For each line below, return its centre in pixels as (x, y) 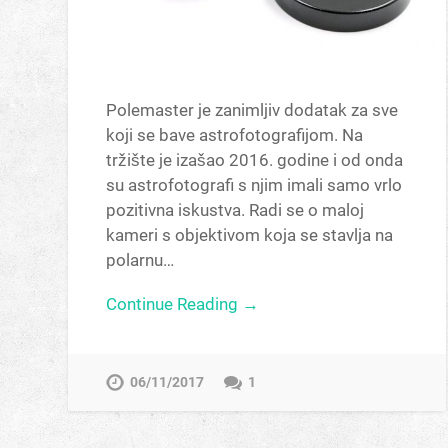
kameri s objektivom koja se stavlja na (250, 234)
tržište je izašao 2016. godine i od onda (255, 159)
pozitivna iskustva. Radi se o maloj (235, 209)
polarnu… (140, 259)
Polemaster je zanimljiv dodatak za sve (252, 109)
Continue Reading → (183, 303)
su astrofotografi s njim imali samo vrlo (254, 184)
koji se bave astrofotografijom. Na (235, 134)
